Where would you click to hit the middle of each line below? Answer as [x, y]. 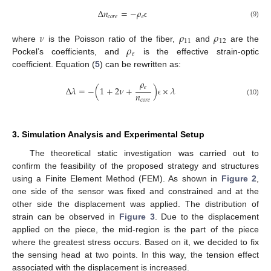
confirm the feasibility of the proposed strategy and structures [135, 166]
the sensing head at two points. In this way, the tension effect [135, 255]
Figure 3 [137, 217]
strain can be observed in [66, 217]
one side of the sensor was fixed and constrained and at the [135, 191]
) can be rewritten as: [140, 64]
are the [243, 39]
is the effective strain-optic [197, 52]
